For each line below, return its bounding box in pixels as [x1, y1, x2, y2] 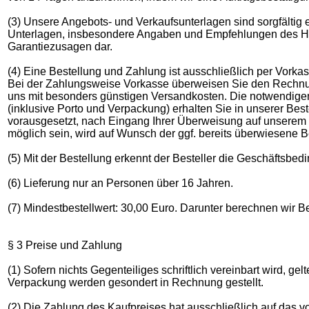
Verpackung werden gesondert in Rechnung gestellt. [8, 277, 263, 288]
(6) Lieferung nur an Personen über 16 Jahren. [8, 177, 233, 189]
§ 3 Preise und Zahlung [8, 239, 122, 251]
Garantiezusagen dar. [8, 41, 112, 52]
